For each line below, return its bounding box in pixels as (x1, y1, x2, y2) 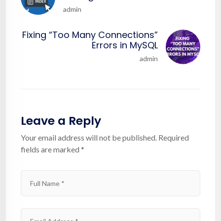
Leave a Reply (21, 112, 101, 129)
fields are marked (21, 144, 81, 154)
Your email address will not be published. (21, 132, 157, 142)
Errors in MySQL (92, 38, 158, 51)
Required (158, 132, 189, 142)
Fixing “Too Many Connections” (22, 28, 158, 41)
